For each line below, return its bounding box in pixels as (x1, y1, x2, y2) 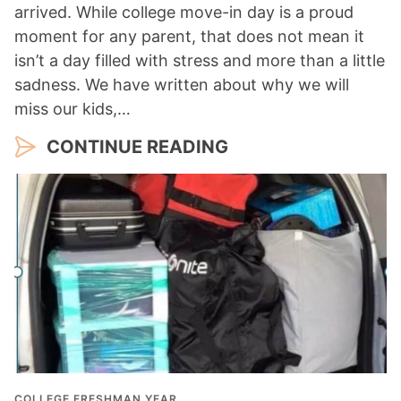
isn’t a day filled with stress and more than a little (14, 51, 385, 71)
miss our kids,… (14, 99, 131, 119)
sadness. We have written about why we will (14, 75, 349, 95)
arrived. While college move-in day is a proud (14, 3, 354, 22)
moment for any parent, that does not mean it (14, 27, 364, 47)
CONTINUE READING (47, 136, 228, 158)
